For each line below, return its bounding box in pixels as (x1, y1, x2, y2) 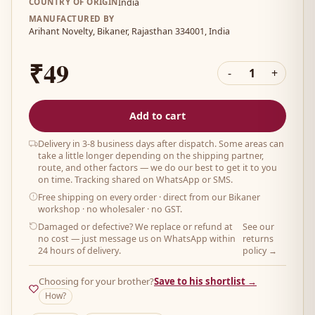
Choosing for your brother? (39, 274, 154, 288)
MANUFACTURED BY (29, 13, 115, 24)
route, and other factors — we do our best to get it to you (38, 161, 277, 174)
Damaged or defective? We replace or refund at (38, 220, 233, 233)
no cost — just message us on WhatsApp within (38, 232, 236, 245)
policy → (243, 244, 278, 257)
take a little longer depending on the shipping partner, (38, 149, 264, 162)
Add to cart (129, 108, 186, 122)
